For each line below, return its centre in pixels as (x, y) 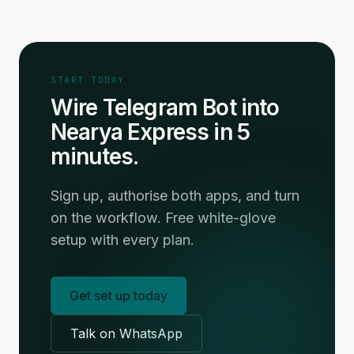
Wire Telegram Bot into (165, 107)
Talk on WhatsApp (126, 333)
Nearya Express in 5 (151, 132)
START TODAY (88, 80)
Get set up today (119, 296)
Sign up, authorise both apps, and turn (175, 196)
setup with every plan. (122, 240)
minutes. (95, 156)
